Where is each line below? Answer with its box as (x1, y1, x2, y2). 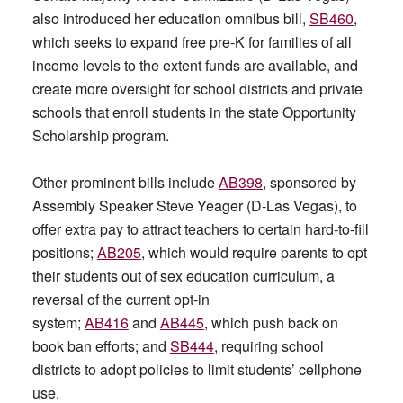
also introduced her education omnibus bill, (31, 8, 309, 29)
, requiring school (213, 336, 324, 356)
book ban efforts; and (31, 336, 170, 356)
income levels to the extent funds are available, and (31, 55, 358, 76)
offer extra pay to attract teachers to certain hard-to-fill (31, 219, 369, 239)
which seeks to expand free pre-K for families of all (31, 31, 352, 52)
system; (31, 312, 85, 333)
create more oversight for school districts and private (31, 78, 363, 99)
